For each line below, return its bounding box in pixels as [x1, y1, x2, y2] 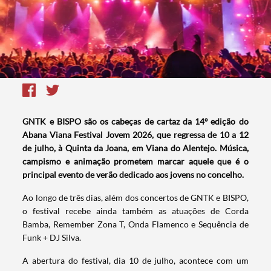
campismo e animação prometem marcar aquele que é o [22, 156, 249, 167]
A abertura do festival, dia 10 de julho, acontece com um [22, 255, 249, 266]
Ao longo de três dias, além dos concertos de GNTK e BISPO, [22, 192, 249, 203]
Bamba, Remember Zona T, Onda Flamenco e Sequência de [22, 219, 249, 230]
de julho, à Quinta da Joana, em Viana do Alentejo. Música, [22, 143, 249, 154]
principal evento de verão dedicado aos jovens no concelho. [22, 169, 244, 180]
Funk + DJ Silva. [22, 232, 82, 243]
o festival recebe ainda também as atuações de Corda [22, 206, 249, 217]
